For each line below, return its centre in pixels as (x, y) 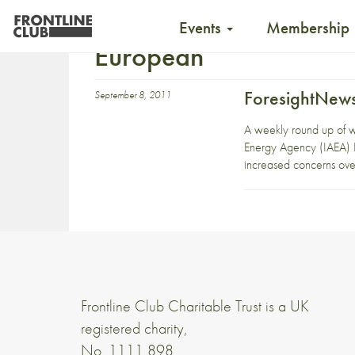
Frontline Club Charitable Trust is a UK (195, 306)
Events (202, 27)
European (149, 56)
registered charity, (134, 328)
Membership (309, 27)
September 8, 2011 (133, 95)
